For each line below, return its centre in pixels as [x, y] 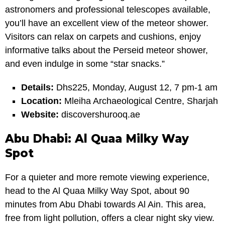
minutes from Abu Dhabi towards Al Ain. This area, [105, 204]
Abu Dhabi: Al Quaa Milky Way [97, 138]
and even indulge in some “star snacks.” [85, 64]
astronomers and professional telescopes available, [108, 9]
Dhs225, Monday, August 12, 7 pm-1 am [135, 87]
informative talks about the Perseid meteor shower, [106, 50]
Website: [40, 114]
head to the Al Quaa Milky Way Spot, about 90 [97, 191]
